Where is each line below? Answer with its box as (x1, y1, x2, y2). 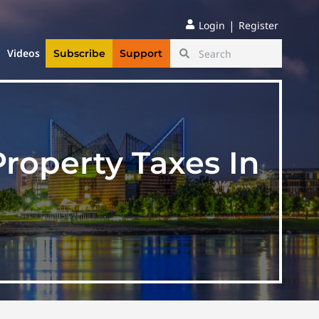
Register (239, 19, 278, 32)
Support (120, 47, 163, 61)
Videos (7, 46, 41, 61)
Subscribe (53, 47, 105, 61)
